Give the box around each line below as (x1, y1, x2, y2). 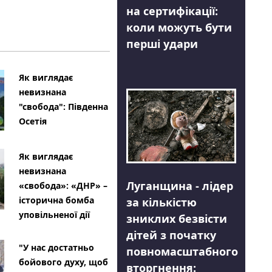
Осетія (18, 115, 47, 127)
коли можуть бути (126, 20, 232, 35)
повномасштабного (126, 244, 238, 259)
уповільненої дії (18, 209, 90, 221)
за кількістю (126, 195, 197, 210)
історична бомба (18, 194, 94, 206)
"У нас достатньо (18, 242, 94, 254)
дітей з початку (126, 228, 216, 243)
